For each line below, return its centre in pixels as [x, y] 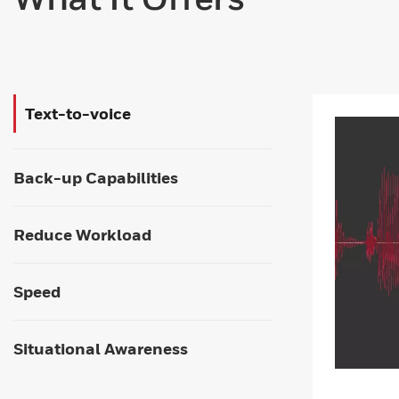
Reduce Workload [82, 235]
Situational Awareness [101, 349]
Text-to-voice [78, 114]
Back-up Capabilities [96, 178]
